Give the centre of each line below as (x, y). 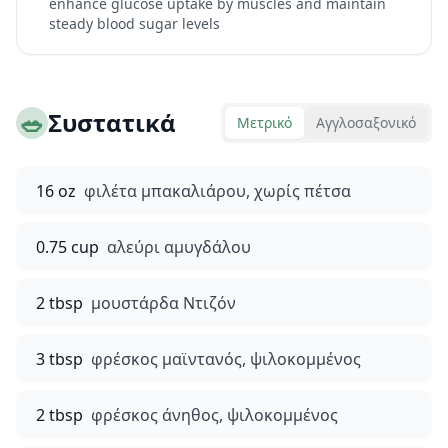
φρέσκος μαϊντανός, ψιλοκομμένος (226, 359)
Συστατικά (112, 122)
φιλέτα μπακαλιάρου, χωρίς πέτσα (217, 191)
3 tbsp (59, 359)
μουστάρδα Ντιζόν (163, 303)
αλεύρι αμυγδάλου (179, 247)
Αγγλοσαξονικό (366, 122)
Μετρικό (264, 122)
